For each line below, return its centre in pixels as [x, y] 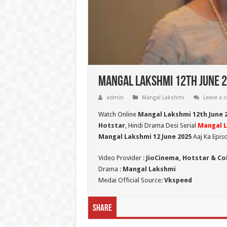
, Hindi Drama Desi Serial [161, 125]
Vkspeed [178, 180]
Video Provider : [122, 158]
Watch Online [118, 114]
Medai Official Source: [131, 180]
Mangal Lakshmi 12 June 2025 [145, 136]
